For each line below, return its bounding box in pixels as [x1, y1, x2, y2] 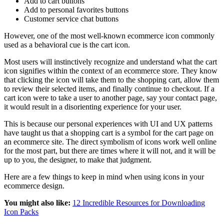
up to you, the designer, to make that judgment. [4, 155, 151, 164]
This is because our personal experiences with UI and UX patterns [4, 119, 212, 128]
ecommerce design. [4, 181, 64, 190]
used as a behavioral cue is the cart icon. [4, 40, 130, 49]
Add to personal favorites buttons [24, 5, 128, 14]
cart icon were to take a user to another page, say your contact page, [4, 93, 217, 102]
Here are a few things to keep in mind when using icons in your [4, 172, 204, 181]
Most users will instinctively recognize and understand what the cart [4, 57, 217, 66]
